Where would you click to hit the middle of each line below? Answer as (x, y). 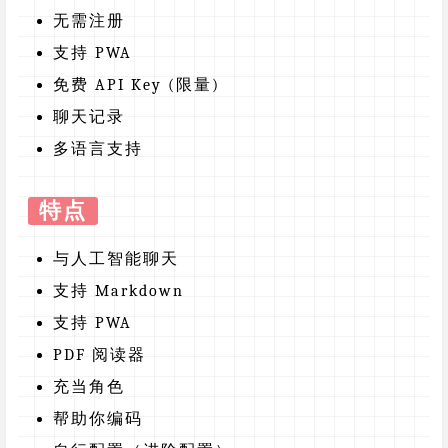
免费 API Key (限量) (136, 85)
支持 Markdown (118, 291)
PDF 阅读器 (99, 355)
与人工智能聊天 (116, 259)
